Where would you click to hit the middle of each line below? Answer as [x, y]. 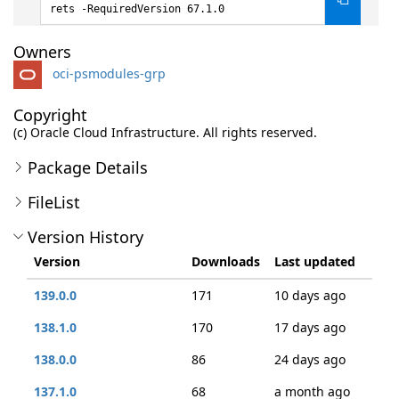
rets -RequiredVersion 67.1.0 [137, 9]
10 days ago [310, 295]
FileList [54, 202]
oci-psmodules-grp [109, 73]
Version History [85, 237]
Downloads [226, 261]
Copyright [50, 115]
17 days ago [310, 327]
